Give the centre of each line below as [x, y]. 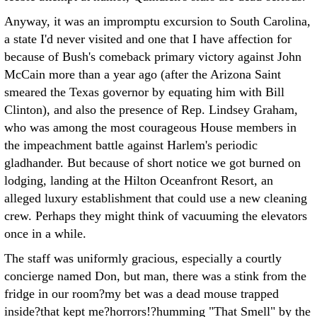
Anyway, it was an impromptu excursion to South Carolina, [157, 21]
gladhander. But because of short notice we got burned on [152, 163]
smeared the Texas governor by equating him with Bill [144, 92]
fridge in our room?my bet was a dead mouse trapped [142, 294]
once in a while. [45, 234]
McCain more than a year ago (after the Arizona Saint [143, 74]
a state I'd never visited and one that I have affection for [148, 39]
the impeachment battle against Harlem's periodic [131, 145]
